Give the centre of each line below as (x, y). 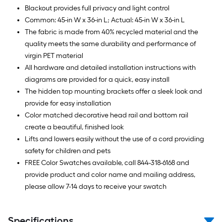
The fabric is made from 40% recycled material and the (111, 32)
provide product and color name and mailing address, (110, 175)
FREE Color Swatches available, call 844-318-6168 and (107, 163)
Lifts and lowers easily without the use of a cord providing (114, 139)
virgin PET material (54, 56)
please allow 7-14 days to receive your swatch (96, 187)
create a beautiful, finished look (74, 127)
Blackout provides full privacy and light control (97, 8)
